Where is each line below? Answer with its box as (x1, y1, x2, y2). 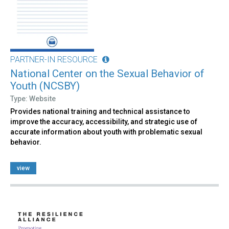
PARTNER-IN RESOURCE (10, 55, 98, 65)
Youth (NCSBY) (10, 80, 80, 93)
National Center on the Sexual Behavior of (10, 67, 204, 80)
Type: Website (10, 95, 56, 103)
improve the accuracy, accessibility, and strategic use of (10, 118, 197, 126)
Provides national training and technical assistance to (10, 107, 190, 116)
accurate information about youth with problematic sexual (10, 128, 202, 136)
